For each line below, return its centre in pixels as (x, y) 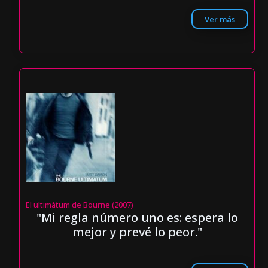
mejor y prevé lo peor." (137, 232)
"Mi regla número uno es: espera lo (137, 218)
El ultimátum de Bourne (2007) (80, 205)
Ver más (220, 19)
